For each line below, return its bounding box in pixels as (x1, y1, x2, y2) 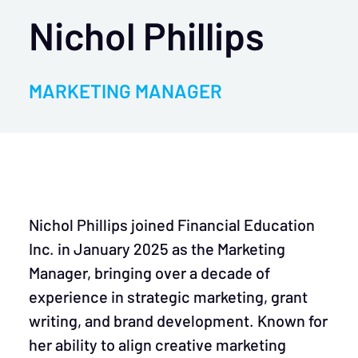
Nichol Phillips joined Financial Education (29, 215, 315, 234)
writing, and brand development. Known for (29, 311, 328, 330)
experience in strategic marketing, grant (29, 287, 308, 306)
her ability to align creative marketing (29, 335, 286, 354)
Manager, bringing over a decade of (29, 263, 270, 282)
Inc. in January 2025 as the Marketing (29, 239, 285, 258)
